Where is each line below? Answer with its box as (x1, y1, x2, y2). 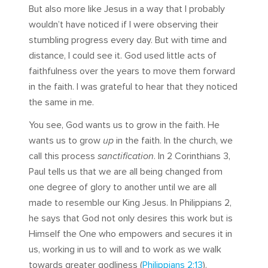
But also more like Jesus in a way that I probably (29, 3, 225, 16)
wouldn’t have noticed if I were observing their (29, 19, 218, 31)
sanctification (98, 150, 154, 163)
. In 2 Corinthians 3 (154, 150, 229, 163)
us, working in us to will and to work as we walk (29, 243, 221, 256)
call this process (29, 150, 98, 163)
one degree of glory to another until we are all (29, 181, 217, 194)
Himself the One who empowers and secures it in (29, 228, 232, 240)
